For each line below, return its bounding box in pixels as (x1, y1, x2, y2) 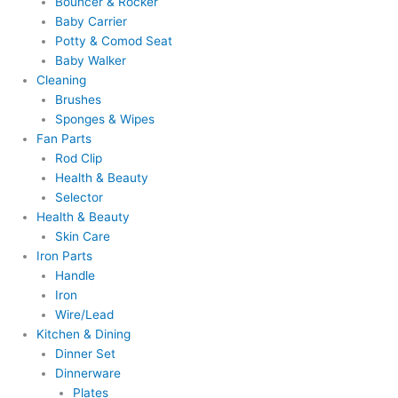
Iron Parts (36, 249, 93, 264)
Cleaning (36, 73, 87, 88)
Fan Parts (36, 131, 92, 147)
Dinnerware (54, 366, 121, 381)
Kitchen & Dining (36, 327, 131, 342)
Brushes (54, 92, 101, 107)
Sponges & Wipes (54, 112, 155, 127)
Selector (54, 190, 103, 205)
